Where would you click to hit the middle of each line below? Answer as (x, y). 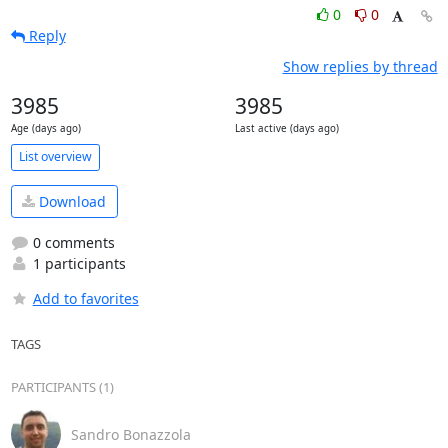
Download (70, 201)
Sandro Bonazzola (130, 434)
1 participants (77, 264)
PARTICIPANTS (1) (62, 387)
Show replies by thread (360, 66)
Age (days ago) (45, 128)
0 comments (71, 243)
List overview (55, 157)
